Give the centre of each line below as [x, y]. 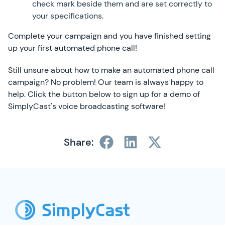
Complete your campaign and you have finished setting [109, 36]
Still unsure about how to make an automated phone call [111, 70]
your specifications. [68, 16]
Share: [78, 142]
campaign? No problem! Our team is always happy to [106, 82]
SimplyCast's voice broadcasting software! [87, 106]
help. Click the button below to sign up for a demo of [104, 94]
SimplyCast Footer [42, 173]
